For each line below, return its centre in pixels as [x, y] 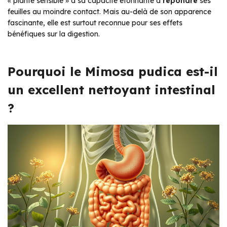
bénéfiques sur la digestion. [54, 34]
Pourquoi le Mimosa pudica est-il [113, 72]
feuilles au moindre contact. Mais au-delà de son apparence [109, 12]
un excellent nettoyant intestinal [111, 90]
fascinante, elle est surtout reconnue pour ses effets [95, 23]
